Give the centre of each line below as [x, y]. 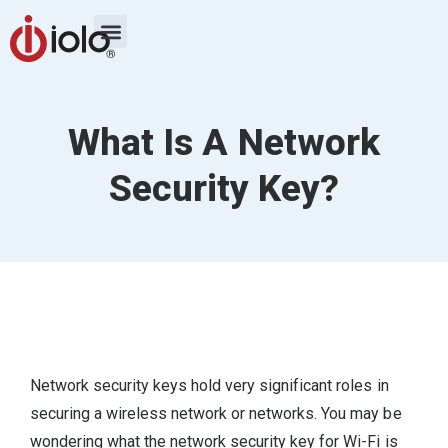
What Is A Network [224, 142]
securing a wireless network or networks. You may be [216, 413]
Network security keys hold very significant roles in [209, 385]
